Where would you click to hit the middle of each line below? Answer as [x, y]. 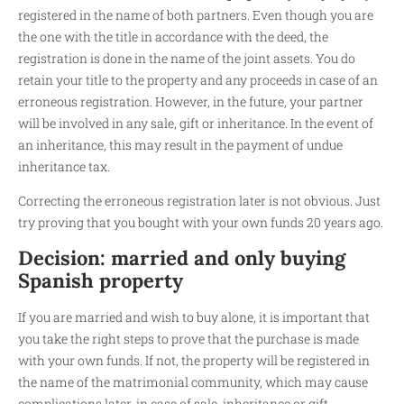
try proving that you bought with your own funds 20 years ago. [201, 223]
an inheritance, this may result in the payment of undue [180, 144]
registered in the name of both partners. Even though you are [196, 14]
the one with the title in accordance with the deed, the [173, 36]
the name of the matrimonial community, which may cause [193, 381]
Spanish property [101, 280]
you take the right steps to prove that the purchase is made [188, 338]
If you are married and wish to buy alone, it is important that [194, 317]
